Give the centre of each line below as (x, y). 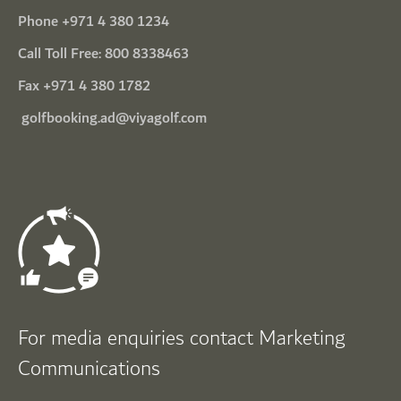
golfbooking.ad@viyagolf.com (114, 119)
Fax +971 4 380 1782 (84, 87)
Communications (89, 369)
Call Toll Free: (61, 55)
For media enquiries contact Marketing (182, 339)
